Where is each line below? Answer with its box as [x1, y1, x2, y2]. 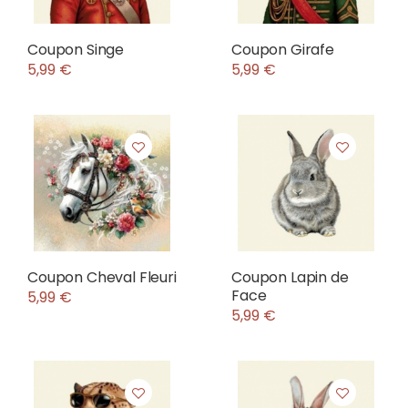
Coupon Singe [27, 39, 125, 60]
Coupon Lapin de [231, 267, 349, 288]
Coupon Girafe [231, 39, 334, 60]
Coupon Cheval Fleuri [27, 267, 177, 288]
